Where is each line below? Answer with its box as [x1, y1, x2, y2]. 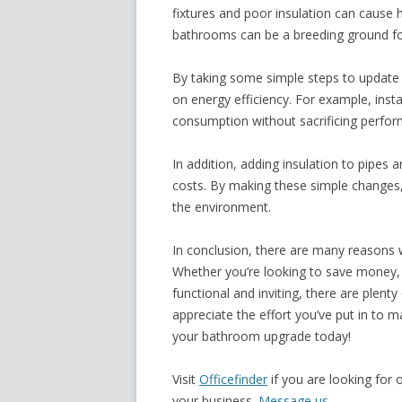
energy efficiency [191, 91, 289, 108]
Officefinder [199, 371, 267, 388]
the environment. [172, 198, 271, 215]
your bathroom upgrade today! [172, 328, 351, 345]
